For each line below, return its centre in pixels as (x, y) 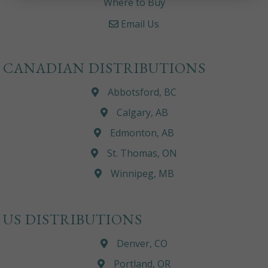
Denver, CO (142, 244)
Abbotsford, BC (142, 92)
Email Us (139, 24)
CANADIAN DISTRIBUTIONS (104, 68)
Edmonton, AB (142, 133)
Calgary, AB (142, 113)
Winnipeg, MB (142, 174)
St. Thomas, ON (142, 153)
